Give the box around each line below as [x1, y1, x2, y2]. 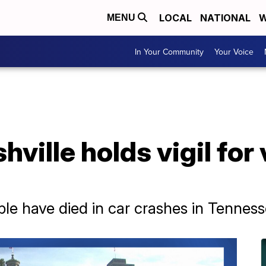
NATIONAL [200, 12, 251, 24]
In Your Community [135, 45, 204, 58]
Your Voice [214, 45, 254, 58]
